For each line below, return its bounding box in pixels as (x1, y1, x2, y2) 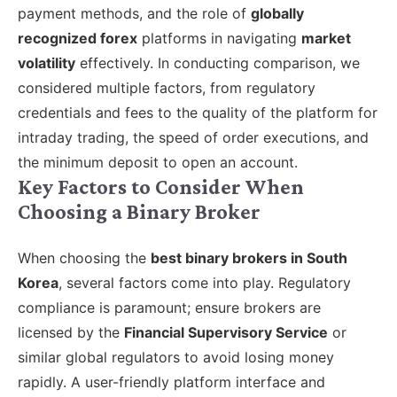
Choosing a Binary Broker (18, 199, 261, 224)
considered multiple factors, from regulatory (18, 79, 315, 97)
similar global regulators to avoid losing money (18, 348, 334, 367)
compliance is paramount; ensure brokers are (18, 299, 321, 317)
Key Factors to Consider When (18, 175, 304, 199)
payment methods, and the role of (18, 4, 251, 23)
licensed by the (18, 323, 124, 342)
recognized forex (18, 29, 137, 48)
